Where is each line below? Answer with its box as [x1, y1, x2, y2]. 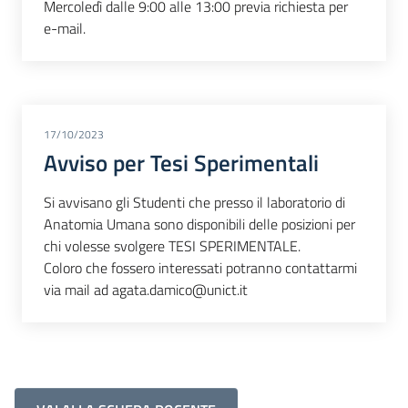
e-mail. [44, 16, 86, 39]
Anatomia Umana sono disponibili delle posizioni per [44, 213, 355, 236]
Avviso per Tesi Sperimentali [44, 145, 319, 180]
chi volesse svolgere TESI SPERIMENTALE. [44, 235, 301, 258]
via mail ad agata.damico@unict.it [44, 279, 251, 301]
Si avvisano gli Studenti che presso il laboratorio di [44, 191, 345, 214]
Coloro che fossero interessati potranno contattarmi [44, 257, 357, 280]
